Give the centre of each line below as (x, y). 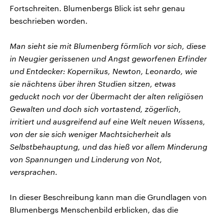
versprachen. (34, 171)
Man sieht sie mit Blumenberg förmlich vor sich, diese (108, 46)
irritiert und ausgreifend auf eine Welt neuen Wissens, (108, 121)
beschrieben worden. (49, 20)
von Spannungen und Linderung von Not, (86, 159)
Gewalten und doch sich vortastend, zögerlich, (95, 108)
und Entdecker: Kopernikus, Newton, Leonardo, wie (103, 71)
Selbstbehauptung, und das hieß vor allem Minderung (108, 146)
